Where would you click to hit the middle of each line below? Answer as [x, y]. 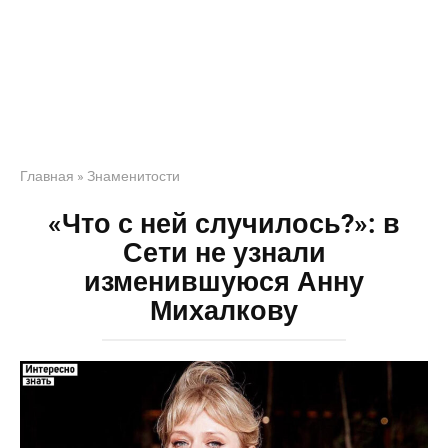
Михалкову [224, 311]
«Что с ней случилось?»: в [224, 224]
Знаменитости [133, 176]
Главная [47, 176]
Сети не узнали [224, 253]
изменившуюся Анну [224, 282]
